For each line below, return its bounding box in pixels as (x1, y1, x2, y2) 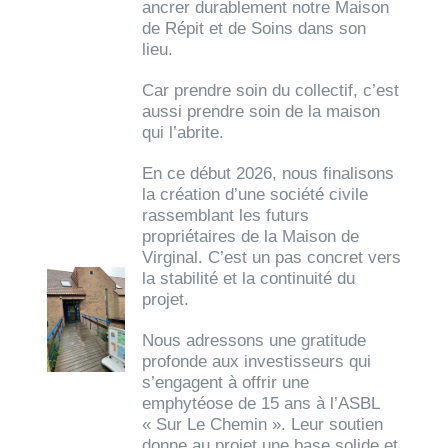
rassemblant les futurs (142, 206, 310, 226)
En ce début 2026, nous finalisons (142, 164, 395, 184)
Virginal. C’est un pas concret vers (142, 248, 402, 268)
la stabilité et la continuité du (142, 269, 356, 289)
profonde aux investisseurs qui (142, 352, 372, 372)
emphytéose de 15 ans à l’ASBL (142, 394, 380, 414)
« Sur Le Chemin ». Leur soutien (142, 415, 384, 435)
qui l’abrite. (142, 123, 225, 143)
